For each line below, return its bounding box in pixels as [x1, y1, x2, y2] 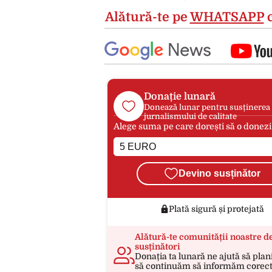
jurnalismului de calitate [144, 111, 237, 121]
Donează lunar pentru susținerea [144, 102, 270, 112]
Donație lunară [144, 90, 216, 102]
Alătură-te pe [104, 10, 190, 24]
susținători [135, 241, 180, 251]
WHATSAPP [189, 10, 264, 24]
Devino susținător [178, 168, 260, 178]
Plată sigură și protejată [169, 203, 264, 214]
